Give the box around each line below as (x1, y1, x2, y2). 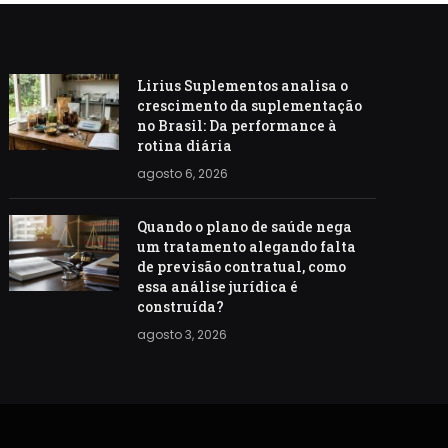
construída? (137, 296, 225, 316)
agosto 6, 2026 (137, 164, 229, 182)
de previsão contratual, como (137, 256, 347, 276)
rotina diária (137, 135, 233, 155)
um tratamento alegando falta (137, 236, 357, 256)
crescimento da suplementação (137, 95, 363, 115)
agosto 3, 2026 (137, 325, 228, 343)
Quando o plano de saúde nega (137, 216, 353, 236)
